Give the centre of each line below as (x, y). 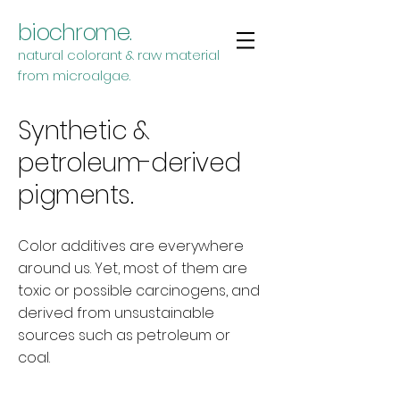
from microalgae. (74, 75)
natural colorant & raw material (119, 55)
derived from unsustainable (116, 313)
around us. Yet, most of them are (133, 268)
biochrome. (75, 33)
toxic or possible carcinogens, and (139, 291)
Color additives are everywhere (131, 246)
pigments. (75, 195)
